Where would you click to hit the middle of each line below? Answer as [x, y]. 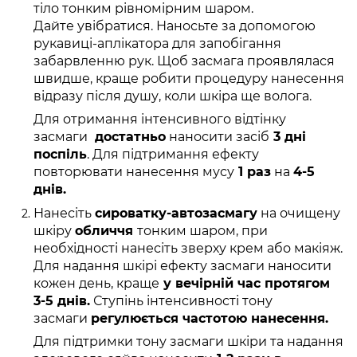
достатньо [128, 136]
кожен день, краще [96, 284]
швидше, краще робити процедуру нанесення [189, 78]
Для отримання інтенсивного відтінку [160, 119]
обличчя [106, 231]
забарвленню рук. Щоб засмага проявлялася [184, 61]
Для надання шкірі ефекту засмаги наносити [182, 266]
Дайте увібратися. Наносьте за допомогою [175, 25]
